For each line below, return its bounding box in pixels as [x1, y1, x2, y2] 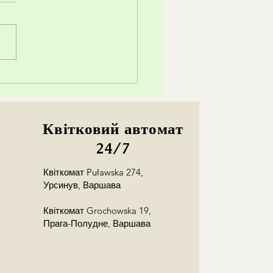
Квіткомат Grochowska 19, [43, 205, 152, 217]
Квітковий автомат [43, 119, 183, 139]
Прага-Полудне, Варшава [43, 218, 151, 230]
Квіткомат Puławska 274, [43, 166, 144, 179]
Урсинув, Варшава [43, 179, 121, 191]
